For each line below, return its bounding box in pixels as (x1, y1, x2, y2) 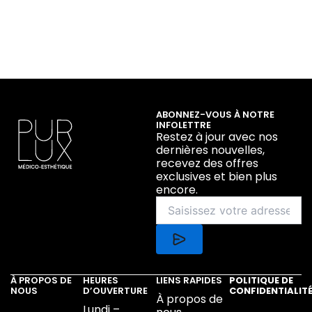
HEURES (83, 273, 119, 287)
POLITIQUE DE (228, 273, 293, 287)
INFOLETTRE (156, 118, 211, 132)
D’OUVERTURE (83, 283, 148, 297)
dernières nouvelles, (156, 141, 265, 158)
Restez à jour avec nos (156, 128, 278, 145)
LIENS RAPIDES (155, 273, 222, 287)
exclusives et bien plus (156, 168, 277, 185)
